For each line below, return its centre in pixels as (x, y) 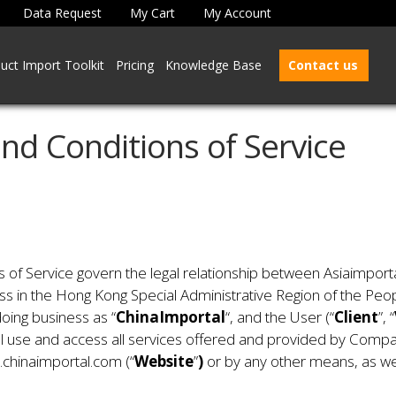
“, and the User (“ (279, 317)
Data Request (62, 13)
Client (356, 317)
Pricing (135, 65)
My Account (237, 13)
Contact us (324, 65)
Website (164, 362)
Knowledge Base (214, 65)
